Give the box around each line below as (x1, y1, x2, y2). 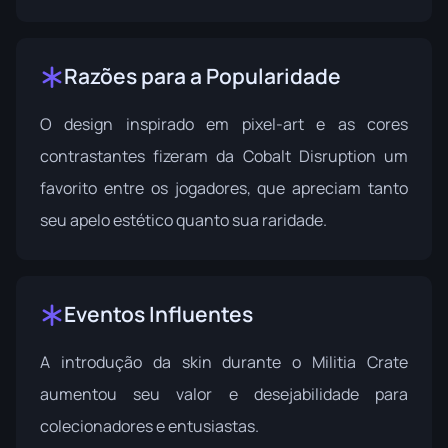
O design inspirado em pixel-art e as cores (40, 113, 408, 136)
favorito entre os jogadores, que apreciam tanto (40, 177, 408, 200)
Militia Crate (312, 351, 409, 374)
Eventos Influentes (64, 300, 253, 329)
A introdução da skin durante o (40, 351, 313, 374)
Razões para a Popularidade (64, 62, 341, 91)
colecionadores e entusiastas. (40, 415, 259, 438)
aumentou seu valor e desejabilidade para (40, 383, 408, 406)
